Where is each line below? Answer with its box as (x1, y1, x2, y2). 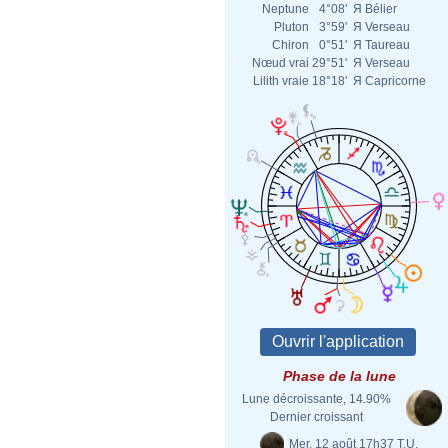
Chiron (272, 38, 309, 52)
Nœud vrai (252, 56, 309, 70)
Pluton (274, 20, 309, 34)
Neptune (262, 2, 309, 16)
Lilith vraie (253, 74, 309, 88)
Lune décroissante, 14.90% (241, 392, 391, 406)
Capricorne (365, 74, 426, 88)
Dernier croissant (269, 410, 363, 424)
